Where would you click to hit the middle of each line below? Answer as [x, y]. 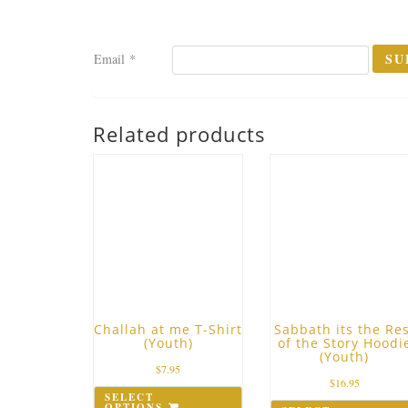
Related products [179, 133]
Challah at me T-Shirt [168, 329]
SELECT [129, 397]
